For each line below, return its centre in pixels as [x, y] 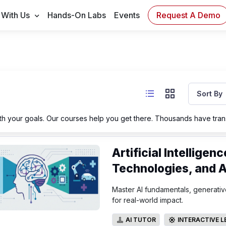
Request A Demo [189, 15]
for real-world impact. [147, 200]
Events [127, 15]
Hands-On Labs [77, 15]
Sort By [210, 94]
